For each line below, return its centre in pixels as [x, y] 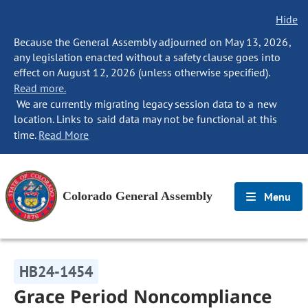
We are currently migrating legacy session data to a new [145, 104]
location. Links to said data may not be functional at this [145, 119]
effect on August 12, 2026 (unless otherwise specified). [142, 72]
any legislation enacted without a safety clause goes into [147, 57]
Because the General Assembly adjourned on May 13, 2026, [152, 42]
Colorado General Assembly [137, 196]
